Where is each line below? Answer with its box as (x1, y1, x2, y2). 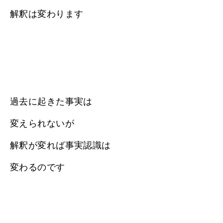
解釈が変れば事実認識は (10, 140, 111, 150)
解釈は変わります (10, 8, 84, 19)
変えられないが (10, 118, 74, 128)
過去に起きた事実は (10, 96, 93, 107)
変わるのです (10, 162, 65, 172)
